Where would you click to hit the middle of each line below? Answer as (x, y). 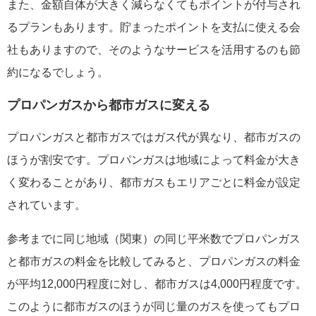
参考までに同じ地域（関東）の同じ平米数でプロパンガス (154, 238)
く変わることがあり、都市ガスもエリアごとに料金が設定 (154, 182)
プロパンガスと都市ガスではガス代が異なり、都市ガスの (154, 137)
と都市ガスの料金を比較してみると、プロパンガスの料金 (154, 261)
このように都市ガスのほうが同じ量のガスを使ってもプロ (154, 306)
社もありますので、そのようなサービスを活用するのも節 (154, 49)
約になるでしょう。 (58, 72)
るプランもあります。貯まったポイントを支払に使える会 (154, 27)
